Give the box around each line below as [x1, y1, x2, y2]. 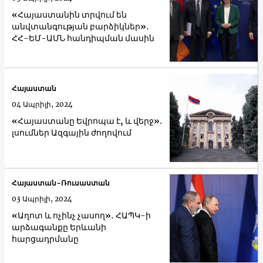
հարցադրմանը [12, 234, 79, 245]
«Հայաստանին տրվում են [12, 9, 127, 21]
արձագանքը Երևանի [12, 222, 106, 233]
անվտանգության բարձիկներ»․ [12, 21, 149, 32]
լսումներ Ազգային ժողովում [12, 127, 131, 139]
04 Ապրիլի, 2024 [12, 100, 73, 109]
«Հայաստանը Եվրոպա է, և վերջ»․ [12, 116, 163, 127]
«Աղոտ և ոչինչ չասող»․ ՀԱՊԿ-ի [12, 210, 151, 221]
